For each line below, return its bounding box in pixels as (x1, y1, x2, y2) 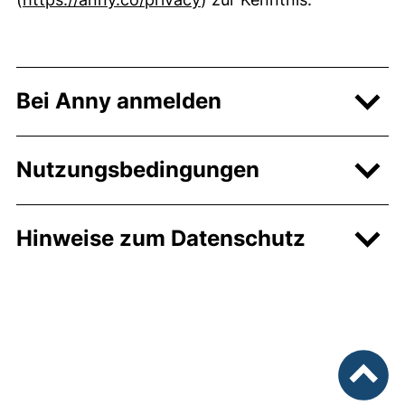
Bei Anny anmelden (16, 88, 221, 114)
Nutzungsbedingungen (16, 156, 259, 183)
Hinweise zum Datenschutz (16, 225, 306, 251)
